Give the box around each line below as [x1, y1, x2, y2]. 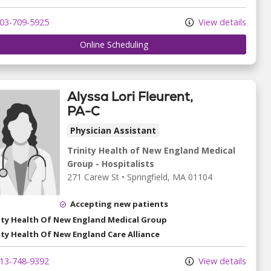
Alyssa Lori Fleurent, [67, 88, 193, 105]
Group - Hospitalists [67, 158, 154, 170]
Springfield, [127, 171, 172, 183]
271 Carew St [67, 171, 119, 183]
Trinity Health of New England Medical [67, 145, 235, 157]
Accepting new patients [70, 198, 168, 210]
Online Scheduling [79, 39, 148, 51]
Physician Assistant [70, 125, 156, 137]
